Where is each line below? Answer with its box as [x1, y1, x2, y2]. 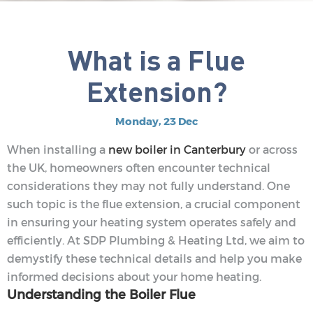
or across [246, 142, 298, 157]
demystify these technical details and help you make [7, 251, 302, 266]
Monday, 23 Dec [115, 114, 198, 129]
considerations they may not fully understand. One [7, 178, 290, 194]
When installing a [7, 142, 108, 157]
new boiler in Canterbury [108, 142, 246, 157]
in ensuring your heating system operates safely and [7, 214, 296, 230]
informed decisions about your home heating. [7, 269, 261, 284]
